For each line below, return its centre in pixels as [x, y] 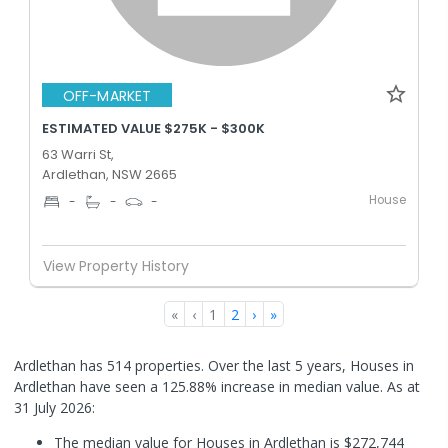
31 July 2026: [54, 407]
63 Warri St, [78, 154]
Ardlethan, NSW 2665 [109, 174]
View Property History [116, 265]
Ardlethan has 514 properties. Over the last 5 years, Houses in [214, 365]
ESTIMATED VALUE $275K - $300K [153, 128]
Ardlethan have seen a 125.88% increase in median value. [200, 386]
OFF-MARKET [107, 95]
